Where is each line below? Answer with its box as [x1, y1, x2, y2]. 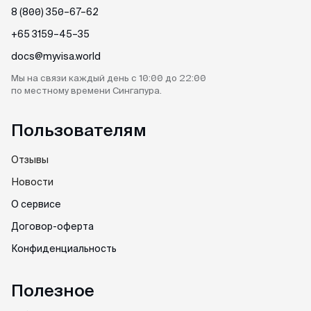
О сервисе [11, 199, 61, 210]
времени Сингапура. [71, 85, 162, 96]
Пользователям [11, 121, 146, 140]
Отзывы [11, 154, 49, 165]
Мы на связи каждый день [11, 73, 131, 83]
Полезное [11, 281, 94, 300]
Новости [11, 176, 53, 187]
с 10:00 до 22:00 [131, 73, 206, 83]
